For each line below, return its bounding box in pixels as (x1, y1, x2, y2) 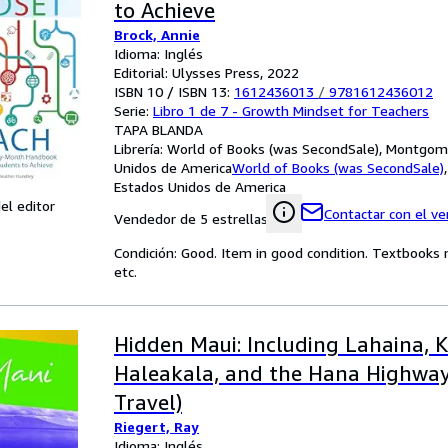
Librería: (114, 140, 167, 157)
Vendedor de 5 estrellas (114, 210, 268, 227)
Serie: (114, 102, 153, 119)
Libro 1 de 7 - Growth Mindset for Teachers (153, 102, 429, 119)
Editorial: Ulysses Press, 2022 (114, 64, 299, 81)
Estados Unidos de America (114, 178, 286, 195)
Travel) (114, 390, 182, 415)
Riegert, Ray (114, 418, 199, 435)
